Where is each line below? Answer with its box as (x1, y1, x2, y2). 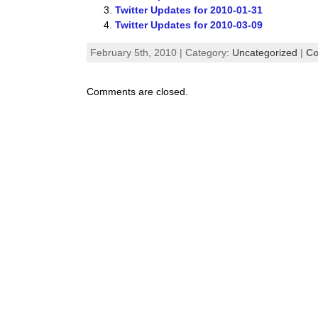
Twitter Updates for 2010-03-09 (115, 18, 263, 31)
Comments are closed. (87, 86, 189, 98)
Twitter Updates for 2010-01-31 (115, 4, 263, 16)
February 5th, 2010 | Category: (90, 47, 233, 59)
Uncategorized (232, 47, 298, 59)
